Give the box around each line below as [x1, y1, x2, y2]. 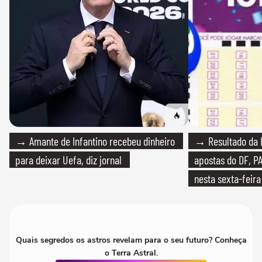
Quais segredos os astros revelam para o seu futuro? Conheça [15, 235, 247, 246]
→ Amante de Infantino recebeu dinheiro [15, 134, 175, 149]
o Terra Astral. [104, 247, 158, 259]
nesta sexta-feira [194, 171, 261, 186]
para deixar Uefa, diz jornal [15, 153, 122, 167]
